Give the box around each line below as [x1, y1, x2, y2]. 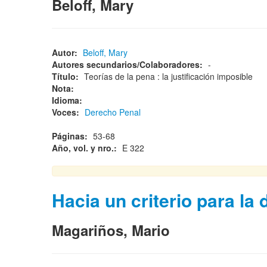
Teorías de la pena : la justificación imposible [84, 70, 257, 82]
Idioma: [52, 94, 85, 106]
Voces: [52, 106, 82, 118]
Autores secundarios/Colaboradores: [52, 58, 205, 70]
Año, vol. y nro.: [52, 142, 119, 154]
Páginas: [52, 130, 90, 142]
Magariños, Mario [52, 220, 170, 240]
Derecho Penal [85, 106, 141, 118]
